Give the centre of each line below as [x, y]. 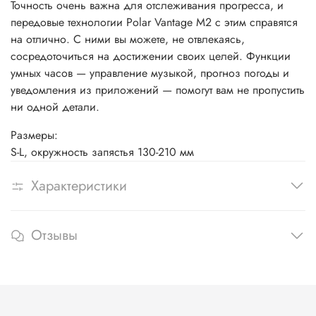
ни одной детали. [55, 107]
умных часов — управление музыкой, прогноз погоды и [150, 73]
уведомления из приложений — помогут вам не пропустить [158, 90]
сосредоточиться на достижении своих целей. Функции [151, 56]
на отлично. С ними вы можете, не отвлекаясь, [128, 39]
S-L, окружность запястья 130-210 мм [102, 152]
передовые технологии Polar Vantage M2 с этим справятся [154, 22]
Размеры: [34, 135]
